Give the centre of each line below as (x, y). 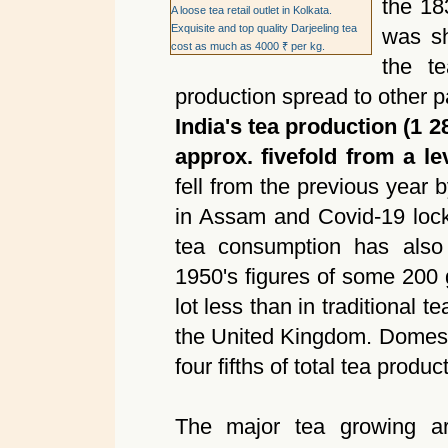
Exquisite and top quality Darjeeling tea (263, 27)
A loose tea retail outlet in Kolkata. (251, 9)
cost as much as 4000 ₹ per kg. (247, 45)
